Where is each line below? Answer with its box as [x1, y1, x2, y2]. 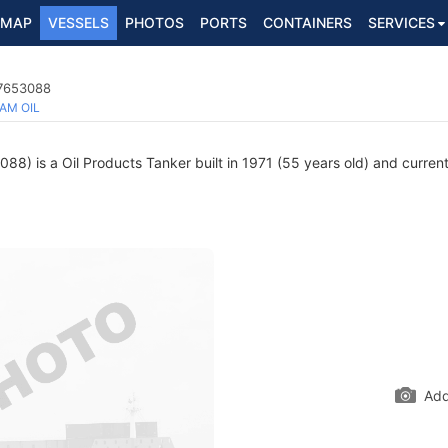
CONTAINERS [263, 14, 352, 31]
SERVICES [368, 14, 435, 31]
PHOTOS [125, 14, 184, 31]
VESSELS [48, 14, 109, 31]
